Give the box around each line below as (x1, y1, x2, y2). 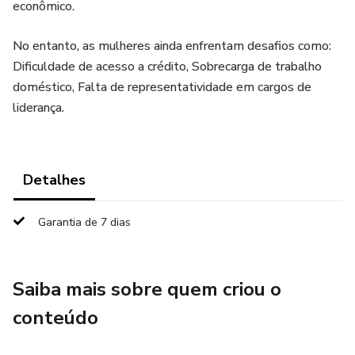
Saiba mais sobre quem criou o (13, 277, 281, 302)
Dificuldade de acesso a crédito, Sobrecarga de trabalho (13, 58, 322, 75)
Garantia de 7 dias (38, 215, 131, 230)
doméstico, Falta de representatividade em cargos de (13, 78, 311, 96)
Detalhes (23, 170, 86, 189)
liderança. (13, 99, 64, 116)
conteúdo (13, 305, 98, 330)
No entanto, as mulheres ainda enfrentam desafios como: (13, 37, 331, 55)
